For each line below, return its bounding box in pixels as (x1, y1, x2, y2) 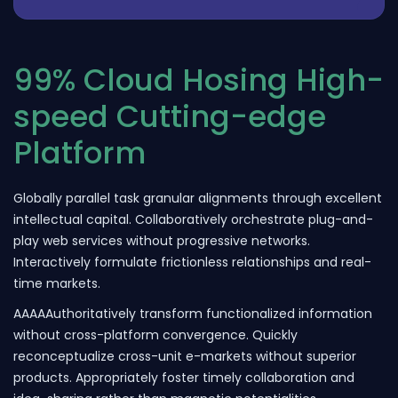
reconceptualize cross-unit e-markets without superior (13, 346, 356, 365)
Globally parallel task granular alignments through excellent (13, 188, 382, 207)
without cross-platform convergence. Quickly (13, 325, 298, 344)
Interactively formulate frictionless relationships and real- (13, 252, 371, 271)
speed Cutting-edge (13, 95, 326, 139)
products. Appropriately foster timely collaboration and (13, 368, 354, 386)
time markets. (13, 274, 100, 292)
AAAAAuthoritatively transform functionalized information (13, 304, 372, 322)
